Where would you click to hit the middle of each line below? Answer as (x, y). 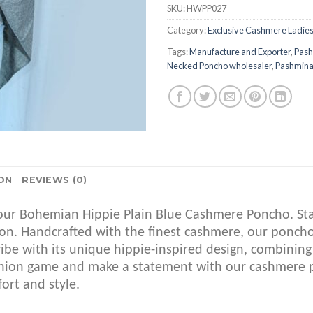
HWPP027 (206, 8)
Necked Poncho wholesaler (219, 65)
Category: (187, 30)
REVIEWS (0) (54, 180)
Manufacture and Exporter (240, 51)
